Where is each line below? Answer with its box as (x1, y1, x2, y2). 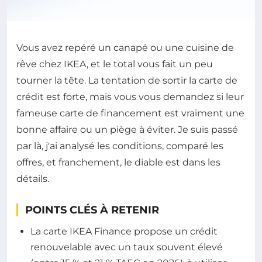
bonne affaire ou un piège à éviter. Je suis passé (16, 124, 238, 136)
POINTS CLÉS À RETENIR (25, 204, 159, 217)
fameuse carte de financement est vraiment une (16, 108, 244, 119)
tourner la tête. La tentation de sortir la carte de (16, 75, 237, 87)
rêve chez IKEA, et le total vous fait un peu (16, 58, 213, 70)
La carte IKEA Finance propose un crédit (30, 226, 218, 237)
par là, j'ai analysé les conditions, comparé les (16, 140, 223, 152)
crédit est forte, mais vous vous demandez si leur (16, 91, 244, 103)
